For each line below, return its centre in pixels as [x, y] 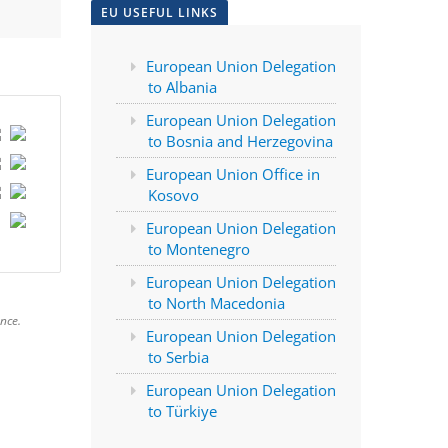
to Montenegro [198, 249]
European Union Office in [233, 174]
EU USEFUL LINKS [159, 13]
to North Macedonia [216, 303]
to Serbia [178, 357]
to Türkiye [182, 411]
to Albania [182, 87]
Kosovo [173, 195]
